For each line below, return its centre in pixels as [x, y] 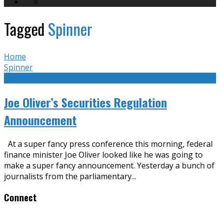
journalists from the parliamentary [68, 176]
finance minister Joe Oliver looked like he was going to [103, 154]
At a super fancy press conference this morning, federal [108, 144]
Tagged [26, 29]
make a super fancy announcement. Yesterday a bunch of [109, 165]
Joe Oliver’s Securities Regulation [85, 102]
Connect [20, 197]
